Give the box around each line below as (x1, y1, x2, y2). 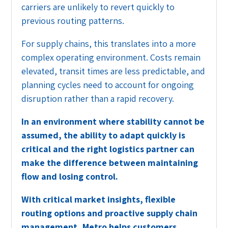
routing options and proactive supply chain (21, 207, 198, 219)
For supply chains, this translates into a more (21, 37, 196, 49)
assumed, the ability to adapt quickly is (21, 129, 186, 141)
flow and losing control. (21, 170, 119, 182)
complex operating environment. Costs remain (21, 51, 201, 63)
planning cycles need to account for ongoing (21, 78, 194, 91)
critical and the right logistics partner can (21, 142, 195, 155)
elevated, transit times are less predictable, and (21, 65, 206, 77)
